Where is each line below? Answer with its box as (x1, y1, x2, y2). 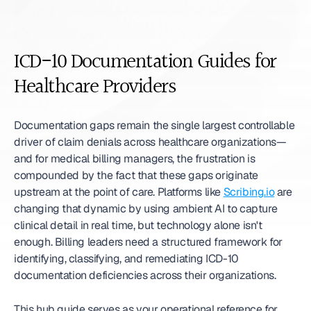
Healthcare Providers (14, 71, 176, 104)
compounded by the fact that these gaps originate (14, 168, 258, 183)
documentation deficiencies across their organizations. (14, 268, 276, 283)
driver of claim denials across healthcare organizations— (14, 135, 287, 149)
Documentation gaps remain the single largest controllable (14, 118, 295, 133)
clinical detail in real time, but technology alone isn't (14, 218, 262, 233)
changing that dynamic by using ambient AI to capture (14, 201, 278, 216)
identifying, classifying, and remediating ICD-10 (14, 251, 239, 266)
